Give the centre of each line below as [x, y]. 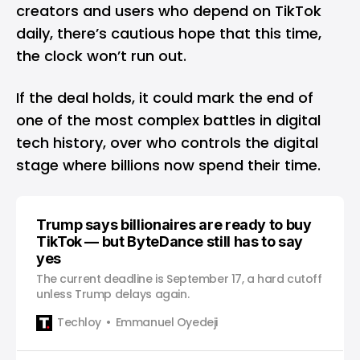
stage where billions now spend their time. [168, 165]
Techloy [80, 323]
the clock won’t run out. [101, 55]
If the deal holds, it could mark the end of [165, 97]
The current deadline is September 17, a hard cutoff [179, 278]
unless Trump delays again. [113, 294]
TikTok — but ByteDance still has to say [170, 241]
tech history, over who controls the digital [167, 142]
